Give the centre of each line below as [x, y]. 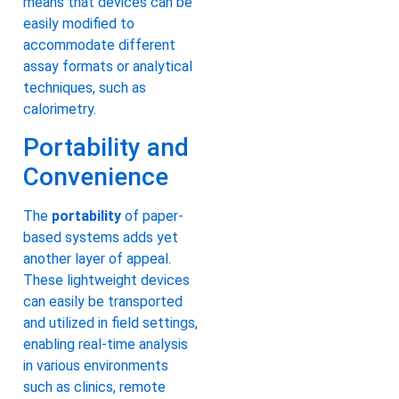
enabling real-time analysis [106, 345]
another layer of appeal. [97, 259]
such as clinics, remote [94, 387]
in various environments [96, 366]
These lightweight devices [106, 281]
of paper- [152, 216]
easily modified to [79, 23]
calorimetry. [60, 109]
